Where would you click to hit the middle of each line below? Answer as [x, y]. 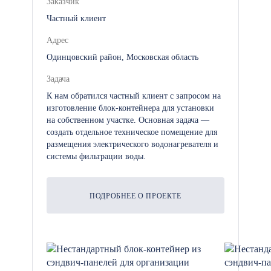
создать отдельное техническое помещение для [132, 132]
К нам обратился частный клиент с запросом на [134, 96]
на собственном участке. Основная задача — [128, 120]
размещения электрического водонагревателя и [132, 144]
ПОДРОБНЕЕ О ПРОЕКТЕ [135, 196]
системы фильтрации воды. [96, 156]
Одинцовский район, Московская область [122, 57]
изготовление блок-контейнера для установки [130, 108]
